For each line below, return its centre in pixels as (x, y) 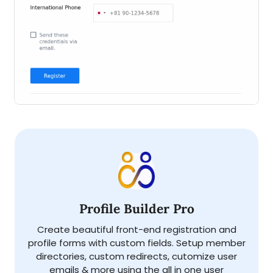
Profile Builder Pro (136, 209)
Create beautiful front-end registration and (136, 230)
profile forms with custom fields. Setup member (136, 243)
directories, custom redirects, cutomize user (136, 257)
